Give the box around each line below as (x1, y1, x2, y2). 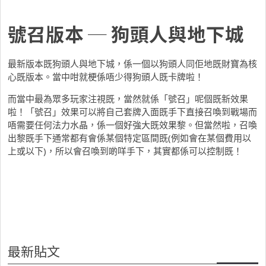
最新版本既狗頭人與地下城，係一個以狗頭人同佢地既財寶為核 (8, 57, 257, 69)
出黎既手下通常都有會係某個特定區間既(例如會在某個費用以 (8, 131, 251, 144)
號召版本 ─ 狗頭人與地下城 (8, 19, 244, 47)
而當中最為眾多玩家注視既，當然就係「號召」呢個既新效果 (8, 92, 248, 104)
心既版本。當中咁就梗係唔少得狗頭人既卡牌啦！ (8, 70, 204, 83)
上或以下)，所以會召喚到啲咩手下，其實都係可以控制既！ (8, 144, 242, 157)
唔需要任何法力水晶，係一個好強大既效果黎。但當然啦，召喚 (8, 118, 257, 131)
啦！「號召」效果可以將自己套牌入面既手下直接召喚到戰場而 (8, 105, 257, 118)
